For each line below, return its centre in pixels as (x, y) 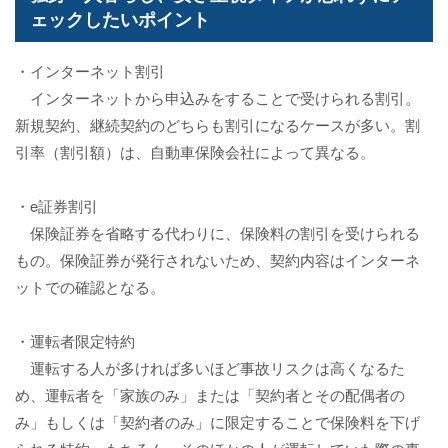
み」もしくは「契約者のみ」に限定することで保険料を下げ (217, 422)
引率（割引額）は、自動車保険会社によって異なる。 (195, 152)
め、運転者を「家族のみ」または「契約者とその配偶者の (210, 395)
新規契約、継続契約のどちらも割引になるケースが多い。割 (217, 125)
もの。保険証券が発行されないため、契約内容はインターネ (217, 260)
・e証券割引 (56, 206)
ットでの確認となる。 (90, 287)
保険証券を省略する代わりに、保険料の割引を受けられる (217, 233)
